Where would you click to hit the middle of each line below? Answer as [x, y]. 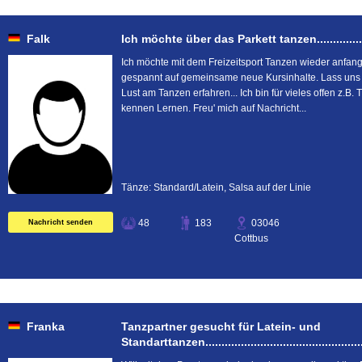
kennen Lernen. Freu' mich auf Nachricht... [214, 108]
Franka [46, 326]
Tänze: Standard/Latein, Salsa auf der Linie [216, 187]
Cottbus [251, 238]
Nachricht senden [61, 222]
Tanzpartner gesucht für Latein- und [221, 326]
